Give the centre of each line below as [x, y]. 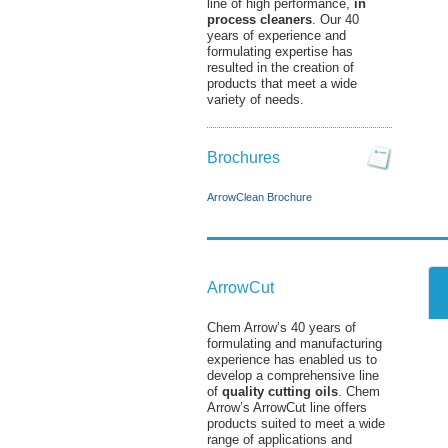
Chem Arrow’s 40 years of [281, 327]
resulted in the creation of [280, 67]
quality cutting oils [280, 391]
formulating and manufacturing [294, 343]
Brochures [243, 157]
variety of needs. [255, 99]
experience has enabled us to [292, 359]
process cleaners [259, 19]
